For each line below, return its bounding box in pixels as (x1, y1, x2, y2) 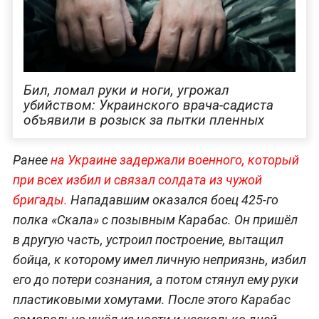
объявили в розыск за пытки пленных (23, 111, 264, 128)
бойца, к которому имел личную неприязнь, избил (12, 252, 306, 268)
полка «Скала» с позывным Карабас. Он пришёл (12, 212, 298, 228)
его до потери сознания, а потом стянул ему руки (12, 272, 298, 288)
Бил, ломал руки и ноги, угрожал (23, 81, 229, 98)
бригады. (12, 192, 70, 208)
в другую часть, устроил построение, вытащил (12, 232, 283, 248)
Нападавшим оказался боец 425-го (70, 192, 278, 208)
